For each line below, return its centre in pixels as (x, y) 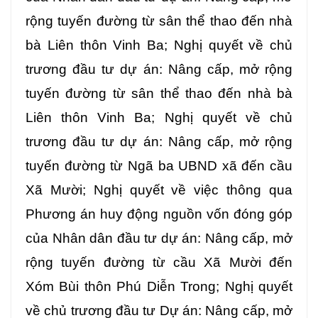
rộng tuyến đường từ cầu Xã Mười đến (159, 263)
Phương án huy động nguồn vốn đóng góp (159, 214)
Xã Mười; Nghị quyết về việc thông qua (159, 190)
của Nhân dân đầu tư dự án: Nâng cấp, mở (159, 238)
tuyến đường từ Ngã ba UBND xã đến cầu (159, 166)
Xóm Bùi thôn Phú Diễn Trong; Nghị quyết (159, 287)
